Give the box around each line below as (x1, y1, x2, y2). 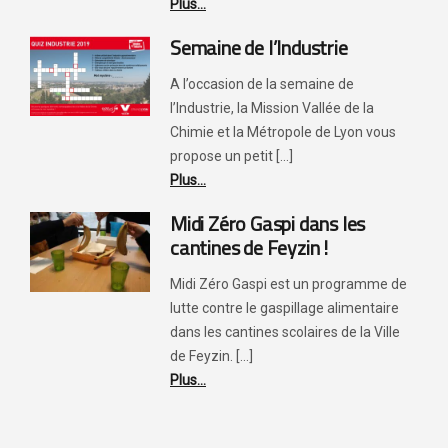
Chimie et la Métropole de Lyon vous (170, 123, 396, 140)
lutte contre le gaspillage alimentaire (170, 299, 399, 316)
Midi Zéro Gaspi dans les (170, 207, 366, 239)
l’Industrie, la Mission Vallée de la (170, 99, 374, 116)
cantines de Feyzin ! (170, 231, 329, 263)
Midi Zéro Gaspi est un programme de (170, 275, 407, 292)
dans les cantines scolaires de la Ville (170, 323, 400, 340)
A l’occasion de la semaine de (170, 75, 354, 92)
